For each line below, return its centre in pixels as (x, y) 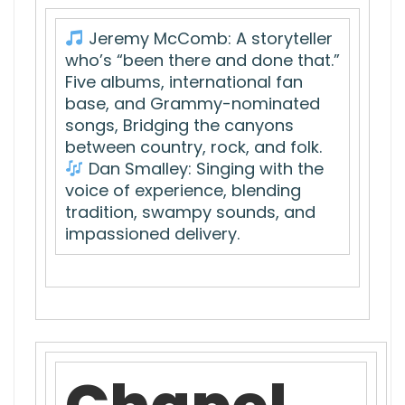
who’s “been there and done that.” (202, 60)
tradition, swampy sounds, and (190, 212)
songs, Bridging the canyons (179, 125)
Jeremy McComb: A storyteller (208, 38)
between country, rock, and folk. (193, 146)
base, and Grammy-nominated (193, 103)
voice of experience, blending (183, 190)
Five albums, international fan (184, 81)
